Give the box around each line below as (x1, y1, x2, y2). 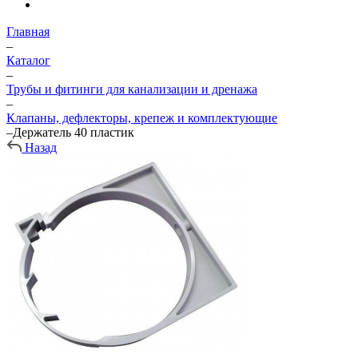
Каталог (6, 54, 50, 67)
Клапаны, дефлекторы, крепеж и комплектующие (6, 111, 277, 125)
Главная (6, 25, 50, 38)
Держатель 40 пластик (13, 125, 134, 139)
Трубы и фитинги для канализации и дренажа (6, 82, 257, 96)
